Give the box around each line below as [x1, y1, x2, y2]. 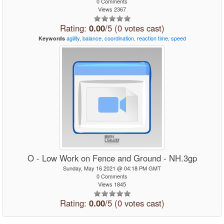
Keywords [38, 34, 65, 42]
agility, [66, 34, 81, 42]
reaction [136, 34, 156, 42]
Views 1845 [98, 180, 126, 188]
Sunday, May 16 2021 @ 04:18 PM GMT [63, 164, 161, 172]
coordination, [104, 34, 135, 42]
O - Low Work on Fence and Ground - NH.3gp [27, 152, 197, 164]
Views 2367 [98, 5, 126, 13]
